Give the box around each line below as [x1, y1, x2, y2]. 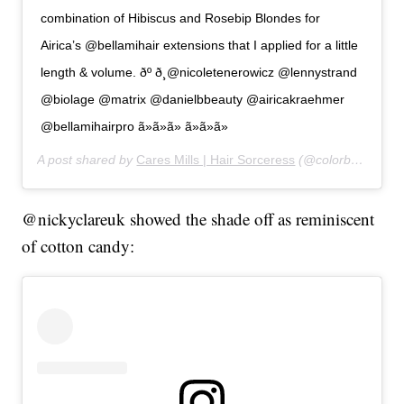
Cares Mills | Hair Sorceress [136, 152, 296, 168]
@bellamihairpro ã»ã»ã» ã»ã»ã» [41, 119, 229, 134]
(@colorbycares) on [295, 152, 352, 168]
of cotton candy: [22, 234, 135, 258]
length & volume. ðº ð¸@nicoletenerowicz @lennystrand [41, 65, 358, 80]
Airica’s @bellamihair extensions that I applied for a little [41, 38, 359, 53]
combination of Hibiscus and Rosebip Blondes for [41, 11, 321, 26]
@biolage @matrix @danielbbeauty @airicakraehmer [41, 92, 345, 107]
